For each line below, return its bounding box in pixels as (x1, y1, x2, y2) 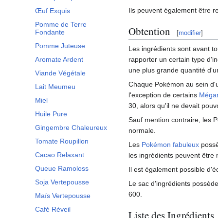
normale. (128, 127, 156, 135)
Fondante (35, 28, 65, 36)
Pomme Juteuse (35, 42, 85, 50)
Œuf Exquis (35, 7, 70, 15)
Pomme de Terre (35, 20, 87, 29)
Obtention (128, 24, 170, 38)
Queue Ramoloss (35, 164, 89, 173)
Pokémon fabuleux (142, 141, 199, 149)
